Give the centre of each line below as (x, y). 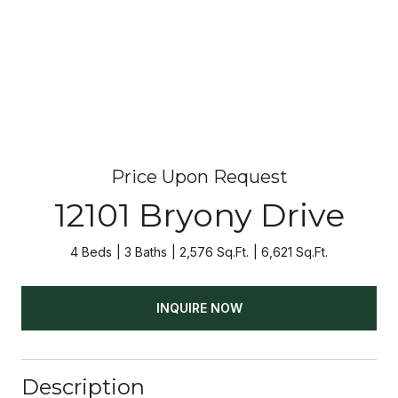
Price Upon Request (199, 177)
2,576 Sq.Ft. (214, 252)
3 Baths (146, 252)
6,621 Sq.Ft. (295, 252)
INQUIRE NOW (199, 307)
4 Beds (91, 252)
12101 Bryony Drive (199, 215)
